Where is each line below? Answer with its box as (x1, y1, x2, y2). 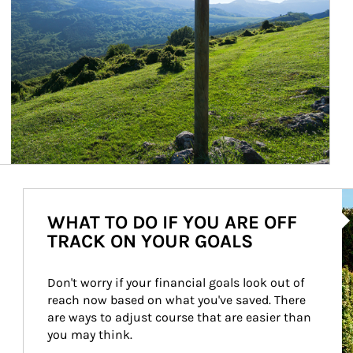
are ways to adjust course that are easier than (46, 310, 314, 325)
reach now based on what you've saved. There (46, 292, 309, 307)
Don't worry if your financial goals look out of (46, 275, 307, 290)
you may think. (46, 327, 132, 342)
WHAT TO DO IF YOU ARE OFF (46, 211, 297, 233)
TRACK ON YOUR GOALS (46, 230, 253, 252)
